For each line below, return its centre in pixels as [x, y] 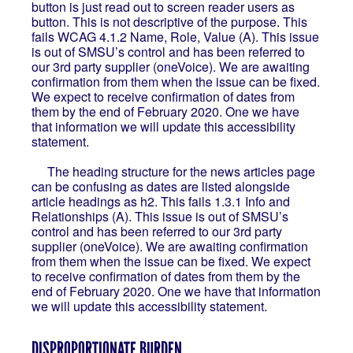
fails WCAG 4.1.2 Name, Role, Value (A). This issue [175, 37]
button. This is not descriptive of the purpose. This [169, 22]
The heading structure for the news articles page [173, 171]
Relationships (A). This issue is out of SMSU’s [160, 216]
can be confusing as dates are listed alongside [160, 186]
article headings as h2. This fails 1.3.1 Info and [160, 201]
